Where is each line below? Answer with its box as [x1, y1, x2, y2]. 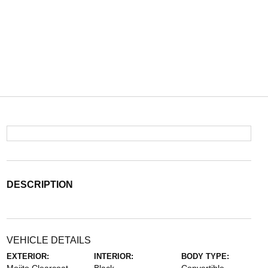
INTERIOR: [93, 252, 133, 261]
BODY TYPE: [181, 252, 230, 261]
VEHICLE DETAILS [6, 235, 91, 245]
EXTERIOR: [6, 252, 49, 261]
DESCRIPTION [6, 179, 73, 190]
